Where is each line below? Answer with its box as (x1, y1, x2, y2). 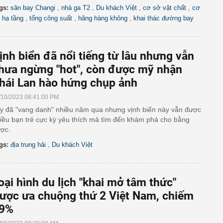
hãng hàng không (78, 14, 127, 22)
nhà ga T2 (61, 4, 90, 11)
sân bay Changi (10, 4, 55, 11)
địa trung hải (10, 141, 46, 148)
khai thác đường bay (133, 14, 194, 22)
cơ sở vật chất (143, 4, 186, 11)
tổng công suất (29, 14, 72, 22)
